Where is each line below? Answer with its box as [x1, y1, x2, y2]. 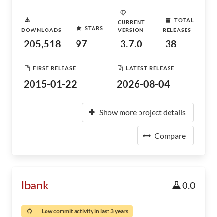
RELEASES [162, 27, 191, 33]
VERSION [118, 27, 144, 33]
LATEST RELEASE [126, 64, 174, 71]
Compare [155, 131, 186, 140]
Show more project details [99, 108, 186, 117]
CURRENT [118, 19, 146, 25]
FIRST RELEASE [33, 64, 76, 71]
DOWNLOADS [21, 27, 62, 33]
